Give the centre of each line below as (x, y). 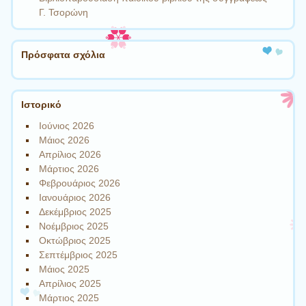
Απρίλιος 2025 (70, 284)
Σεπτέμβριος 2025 (79, 255)
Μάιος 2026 (65, 140)
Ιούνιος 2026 (67, 126)
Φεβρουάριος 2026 (80, 183)
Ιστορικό (41, 104)
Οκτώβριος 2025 (75, 241)
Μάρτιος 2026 (69, 169)
